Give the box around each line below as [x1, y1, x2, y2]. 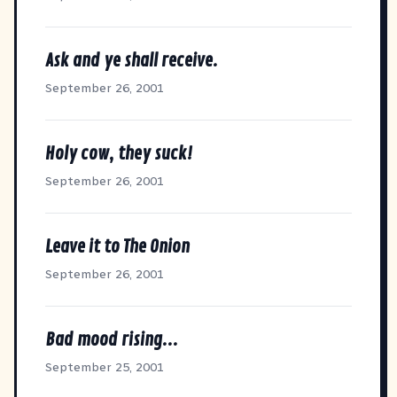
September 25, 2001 [45, 359, 164, 375]
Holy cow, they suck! [45, 142, 192, 165]
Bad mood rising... [45, 328, 178, 351]
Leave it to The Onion [45, 235, 190, 258]
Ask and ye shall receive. [45, 49, 218, 72]
